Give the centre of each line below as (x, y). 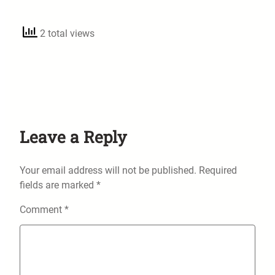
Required (218, 170)
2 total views (66, 33)
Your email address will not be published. (108, 170)
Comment (42, 209)
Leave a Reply (73, 136)
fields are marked (58, 185)
